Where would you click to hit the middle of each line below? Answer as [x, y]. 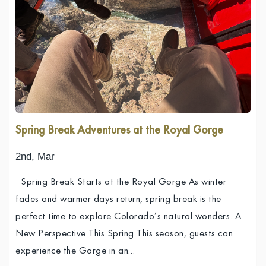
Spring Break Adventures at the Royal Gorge [119, 131]
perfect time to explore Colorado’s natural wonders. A [129, 217]
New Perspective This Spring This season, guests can [124, 235]
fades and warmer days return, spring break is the [118, 200]
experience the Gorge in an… [75, 252]
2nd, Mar [35, 157]
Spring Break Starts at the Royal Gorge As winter [121, 183]
